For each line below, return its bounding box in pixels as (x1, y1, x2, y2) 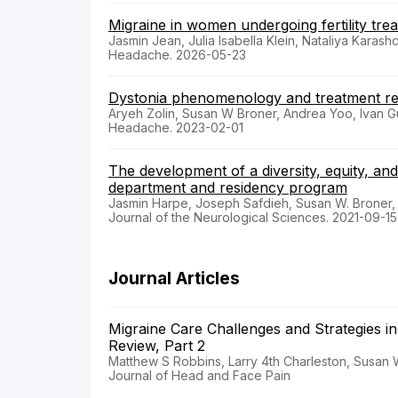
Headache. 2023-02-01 (108, 119, 243, 135)
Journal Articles (108, 267, 240, 289)
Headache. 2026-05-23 (108, 46, 246, 62)
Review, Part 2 (108, 336, 214, 354)
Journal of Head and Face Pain (108, 367, 291, 383)
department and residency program (108, 178, 347, 196)
